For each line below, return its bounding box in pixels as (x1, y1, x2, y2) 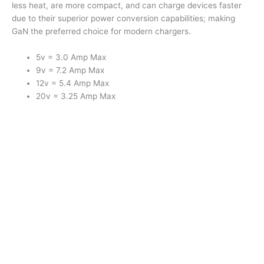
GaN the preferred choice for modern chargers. (12, 26, 191, 36)
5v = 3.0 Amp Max (36, 52, 107, 62)
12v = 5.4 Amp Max (36, 78, 110, 88)
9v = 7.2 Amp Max (36, 65, 105, 75)
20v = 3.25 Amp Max (36, 91, 116, 101)
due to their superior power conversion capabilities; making (12, 13, 235, 23)
